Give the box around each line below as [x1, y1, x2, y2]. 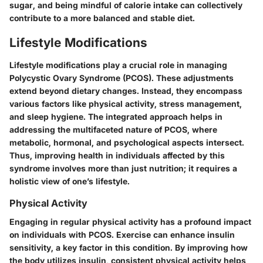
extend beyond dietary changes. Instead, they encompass [9, 85, 242, 96]
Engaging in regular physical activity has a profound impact [9, 217, 251, 227]
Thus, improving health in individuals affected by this [9, 150, 225, 160]
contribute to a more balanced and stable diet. [9, 13, 195, 23]
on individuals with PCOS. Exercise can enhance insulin [9, 230, 235, 240]
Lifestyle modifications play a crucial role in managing [9, 59, 227, 70]
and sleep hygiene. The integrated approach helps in [9, 111, 222, 122]
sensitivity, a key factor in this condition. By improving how [9, 242, 248, 253]
